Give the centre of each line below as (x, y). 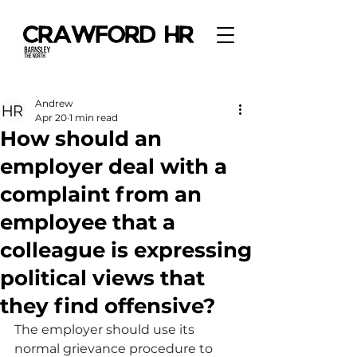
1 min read (94, 118)
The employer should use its (106, 330)
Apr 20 (51, 118)
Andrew (54, 103)
